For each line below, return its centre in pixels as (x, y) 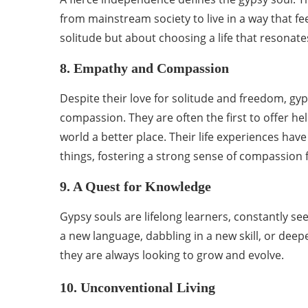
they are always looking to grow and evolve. (172, 255)
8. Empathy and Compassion (144, 68)
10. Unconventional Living (137, 287)
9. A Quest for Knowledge (135, 186)
